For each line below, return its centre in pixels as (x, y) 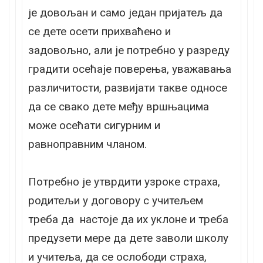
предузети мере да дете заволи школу (128, 238)
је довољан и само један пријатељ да (125, 12)
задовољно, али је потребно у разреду (129, 50)
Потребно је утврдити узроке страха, (124, 181)
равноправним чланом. (87, 144)
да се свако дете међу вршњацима (119, 106)
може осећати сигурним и (94, 125)
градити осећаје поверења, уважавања (130, 69)
